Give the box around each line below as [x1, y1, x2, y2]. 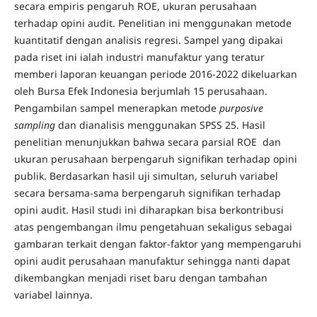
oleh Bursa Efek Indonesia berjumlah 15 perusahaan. [13, 83, 267, 98]
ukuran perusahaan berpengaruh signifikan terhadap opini [13, 151, 297, 166]
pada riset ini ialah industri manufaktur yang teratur [13, 50, 265, 64]
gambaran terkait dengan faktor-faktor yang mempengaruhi [13, 236, 301, 250]
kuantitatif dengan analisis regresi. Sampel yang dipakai [13, 33, 283, 47]
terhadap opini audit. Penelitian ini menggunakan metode [13, 16, 292, 30]
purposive [219, 100, 263, 115]
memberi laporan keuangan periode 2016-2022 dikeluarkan [13, 67, 297, 81]
